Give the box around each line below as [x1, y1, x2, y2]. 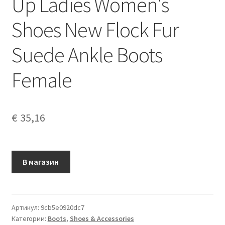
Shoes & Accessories [69, 214, 134, 223]
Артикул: [11, 203, 41, 212]
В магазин [23, 157, 59, 167]
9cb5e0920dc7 [40, 203, 84, 212]
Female [11, 67, 72, 93]
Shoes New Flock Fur [11, 17, 179, 43]
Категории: [11, 214, 48, 223]
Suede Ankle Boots [11, 42, 162, 68]
